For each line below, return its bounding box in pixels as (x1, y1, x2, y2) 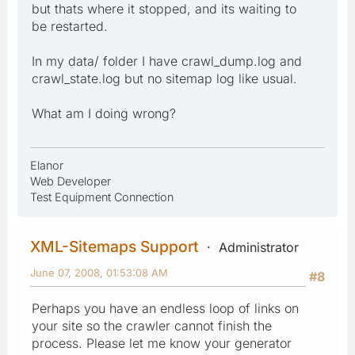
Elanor (30, 158, 63, 173)
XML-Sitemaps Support (30, 237, 199, 257)
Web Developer (30, 174, 111, 189)
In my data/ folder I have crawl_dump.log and (32, 53, 302, 70)
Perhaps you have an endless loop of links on (32, 300, 299, 317)
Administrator (219, 239, 299, 256)
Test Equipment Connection (30, 190, 174, 204)
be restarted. (32, 18, 108, 35)
